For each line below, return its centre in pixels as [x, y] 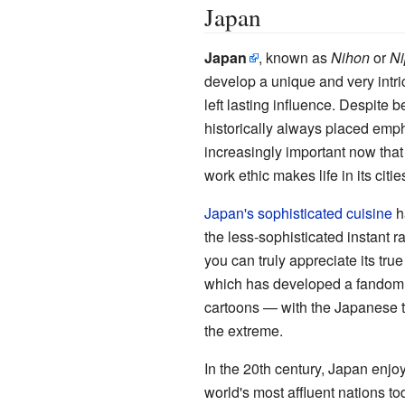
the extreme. [243, 330]
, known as [294, 57]
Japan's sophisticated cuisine [298, 212]
